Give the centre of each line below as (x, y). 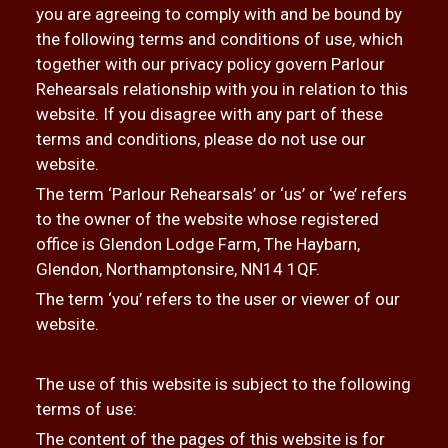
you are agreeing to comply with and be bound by (218, 14)
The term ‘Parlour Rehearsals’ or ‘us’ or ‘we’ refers (221, 194)
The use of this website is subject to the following (223, 384)
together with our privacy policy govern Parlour (210, 64)
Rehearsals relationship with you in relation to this (221, 89)
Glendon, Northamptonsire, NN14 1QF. (177, 269)
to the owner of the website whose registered (207, 219)
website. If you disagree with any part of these (209, 114)
